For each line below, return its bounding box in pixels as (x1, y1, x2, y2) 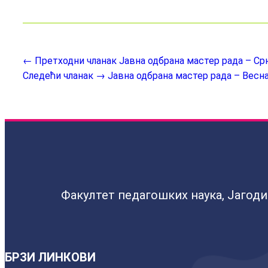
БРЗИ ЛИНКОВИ (5, 249, 96, 264)
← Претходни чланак (23, 55, 117, 66)
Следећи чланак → (23, 70, 105, 81)
